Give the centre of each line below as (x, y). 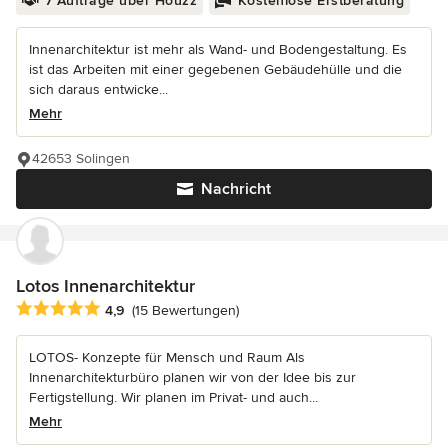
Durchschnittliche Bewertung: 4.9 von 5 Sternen (183, 308)
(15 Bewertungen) (185, 311)
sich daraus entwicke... (98, 89)
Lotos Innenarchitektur (105, 285)
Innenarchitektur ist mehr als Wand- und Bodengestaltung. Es (218, 49)
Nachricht (236, 188)
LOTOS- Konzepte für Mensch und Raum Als (167, 357)
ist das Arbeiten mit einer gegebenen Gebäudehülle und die (215, 69)
